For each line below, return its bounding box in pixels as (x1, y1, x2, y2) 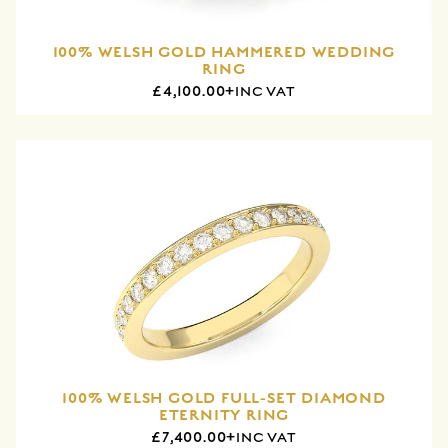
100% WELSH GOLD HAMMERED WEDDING (52, 41, 396, 62)
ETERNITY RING (158, 404, 290, 425)
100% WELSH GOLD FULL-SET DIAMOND (62, 387, 386, 408)
